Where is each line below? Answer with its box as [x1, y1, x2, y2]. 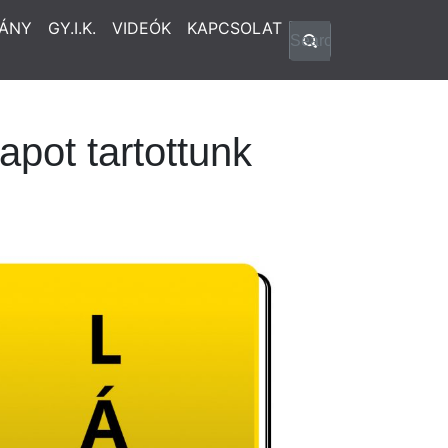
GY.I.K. [48, 18, 96, 38]
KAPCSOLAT [187, 18, 282, 38]
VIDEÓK [112, 18, 171, 38]
